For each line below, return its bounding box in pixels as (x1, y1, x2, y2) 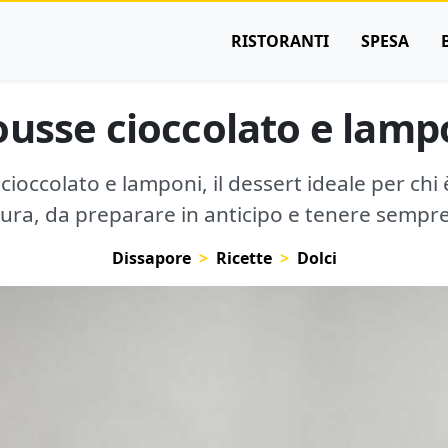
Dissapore (111, 247, 191, 269)
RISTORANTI (231, 30, 329, 52)
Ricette (215, 247, 272, 269)
